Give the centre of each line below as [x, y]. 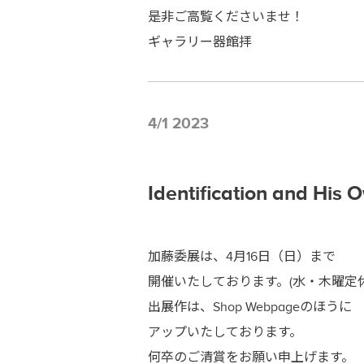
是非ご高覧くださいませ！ [226, 17]
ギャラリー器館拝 [200, 42]
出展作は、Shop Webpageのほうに [250, 307]
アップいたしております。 [225, 332]
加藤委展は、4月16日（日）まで [242, 256]
